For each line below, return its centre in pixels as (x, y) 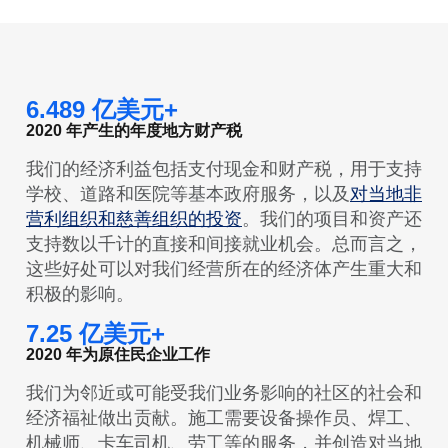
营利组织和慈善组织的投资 (134, 217)
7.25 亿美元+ (95, 333)
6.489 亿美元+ (102, 109)
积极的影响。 (80, 292)
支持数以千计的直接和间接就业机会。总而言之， (224, 242)
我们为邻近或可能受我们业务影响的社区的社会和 (224, 391)
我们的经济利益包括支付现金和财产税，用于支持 (224, 167)
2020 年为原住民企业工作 (118, 354)
